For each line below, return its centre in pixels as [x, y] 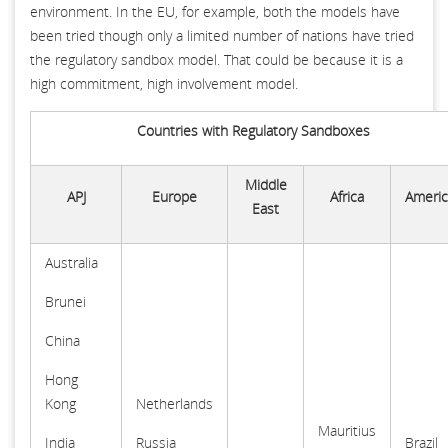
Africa [347, 196]
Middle [265, 184]
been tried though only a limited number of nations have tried [222, 35]
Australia [71, 262]
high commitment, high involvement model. [166, 83]
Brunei [65, 301]
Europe [174, 196]
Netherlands [174, 403]
